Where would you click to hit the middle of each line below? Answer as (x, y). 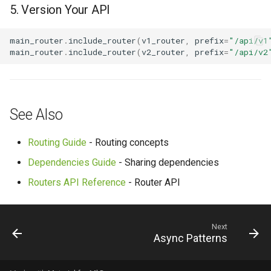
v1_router (163, 40)
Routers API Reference (77, 182)
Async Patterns (191, 238)
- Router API (153, 182)
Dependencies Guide (72, 162)
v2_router (163, 52)
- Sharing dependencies (168, 162)
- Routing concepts (128, 142)
